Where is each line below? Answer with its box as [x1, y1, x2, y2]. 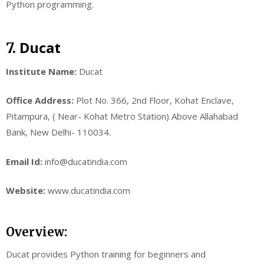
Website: [6, 184, 45, 197]
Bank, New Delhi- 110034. [6, 126, 111, 138]
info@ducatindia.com [42, 155, 127, 167]
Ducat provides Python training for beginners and [6, 247, 206, 260]
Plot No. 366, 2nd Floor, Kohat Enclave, [74, 94, 234, 107]
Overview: [6, 224, 67, 239]
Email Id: [6, 155, 42, 167]
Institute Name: [6, 65, 77, 77]
